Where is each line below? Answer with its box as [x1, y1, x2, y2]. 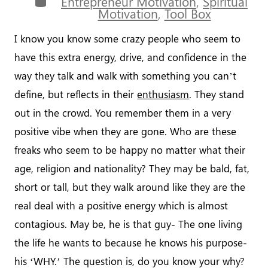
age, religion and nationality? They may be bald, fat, [14, 162, 250, 175]
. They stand [189, 87, 245, 101]
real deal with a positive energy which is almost [14, 199, 229, 212]
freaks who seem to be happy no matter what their [14, 143, 246, 157]
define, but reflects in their [14, 87, 138, 101]
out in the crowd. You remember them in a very [14, 106, 232, 120]
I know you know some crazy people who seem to [14, 32, 241, 45]
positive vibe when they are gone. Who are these [14, 124, 237, 138]
